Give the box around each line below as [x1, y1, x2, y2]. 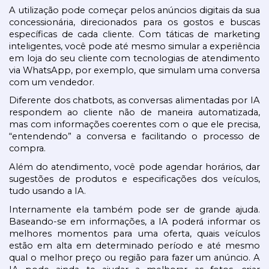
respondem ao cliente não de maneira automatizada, [9, 107, 260, 118]
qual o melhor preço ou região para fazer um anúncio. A [9, 252, 260, 263]
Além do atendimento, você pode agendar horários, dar [9, 161, 260, 172]
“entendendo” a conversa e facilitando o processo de [9, 131, 260, 142]
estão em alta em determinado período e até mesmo [9, 240, 260, 251]
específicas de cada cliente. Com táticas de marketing [9, 28, 260, 40]
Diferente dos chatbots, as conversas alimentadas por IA [9, 95, 260, 106]
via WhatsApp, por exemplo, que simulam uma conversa [9, 64, 260, 76]
